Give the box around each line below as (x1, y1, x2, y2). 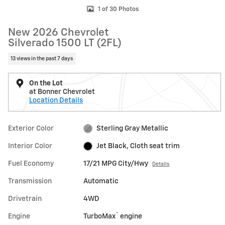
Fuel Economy (8, 160, 54, 167)
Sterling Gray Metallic (96, 125, 168, 132)
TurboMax (83, 212, 116, 220)
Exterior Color (8, 125, 54, 132)
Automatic (83, 177, 119, 185)
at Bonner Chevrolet (29, 88, 95, 95)
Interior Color (8, 142, 52, 150)
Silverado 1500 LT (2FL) (8, 38, 122, 49)
